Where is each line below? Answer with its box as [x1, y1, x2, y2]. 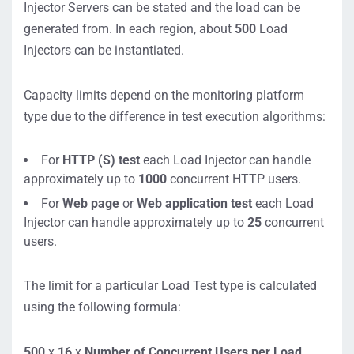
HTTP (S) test [62, 153, 143, 168]
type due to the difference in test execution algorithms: [24, 109, 326, 124]
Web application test [134, 196, 252, 211]
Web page [62, 196, 122, 211]
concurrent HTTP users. [167, 171, 301, 186]
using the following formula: [24, 299, 181, 314]
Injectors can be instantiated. [24, 43, 184, 58]
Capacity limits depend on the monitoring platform [24, 88, 304, 103]
